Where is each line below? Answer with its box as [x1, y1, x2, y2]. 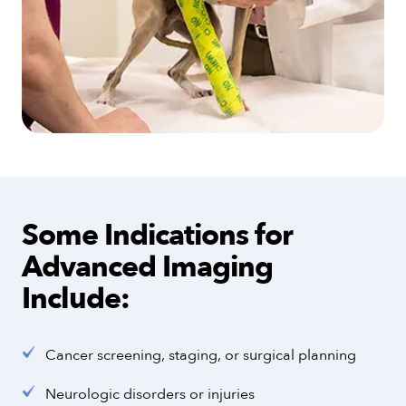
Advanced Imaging [22, 246, 273, 287]
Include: [22, 278, 130, 319]
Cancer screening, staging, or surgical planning [45, 344, 356, 365]
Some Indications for [22, 215, 293, 256]
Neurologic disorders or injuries [45, 383, 255, 404]
